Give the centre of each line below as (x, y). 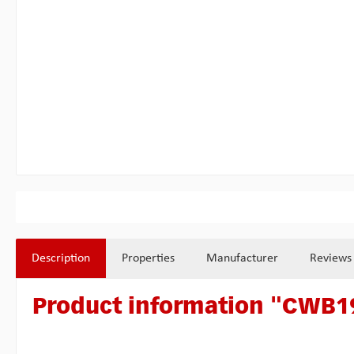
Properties (148, 258)
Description (61, 258)
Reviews (331, 258)
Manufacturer (242, 258)
